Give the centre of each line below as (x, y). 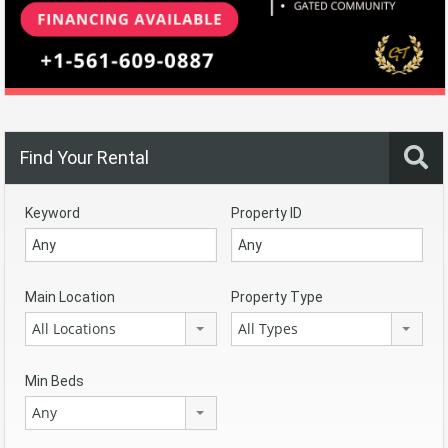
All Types (268, 328)
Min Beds (54, 380)
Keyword (52, 212)
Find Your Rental (84, 157)
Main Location (70, 296)
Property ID (266, 212)
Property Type (277, 296)
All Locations (74, 328)
